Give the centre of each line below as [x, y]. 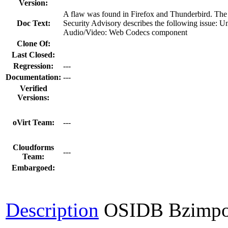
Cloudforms [33, 147]
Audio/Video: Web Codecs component [125, 32]
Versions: [33, 97]
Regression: [33, 66]
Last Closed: [33, 54]
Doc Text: [33, 23]
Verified [33, 88]
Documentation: [33, 77]
